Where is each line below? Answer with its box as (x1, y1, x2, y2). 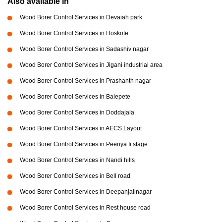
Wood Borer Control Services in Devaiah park (20, 14, 142, 21)
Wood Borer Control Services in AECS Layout (20, 125, 142, 132)
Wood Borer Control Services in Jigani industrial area (20, 61, 163, 69)
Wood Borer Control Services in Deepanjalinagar (20, 188, 152, 196)
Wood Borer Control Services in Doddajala (20, 109, 134, 116)
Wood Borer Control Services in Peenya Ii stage (20, 141, 148, 148)
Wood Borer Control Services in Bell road (20, 172, 130, 180)
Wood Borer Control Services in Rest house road (20, 204, 151, 212)
